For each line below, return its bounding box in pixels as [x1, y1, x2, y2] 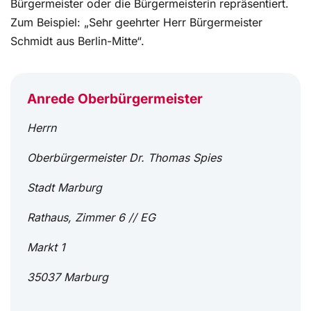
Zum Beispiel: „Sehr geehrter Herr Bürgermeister [10, 15, 262, 30]
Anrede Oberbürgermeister [27, 90, 203, 108]
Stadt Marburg [27, 180, 102, 195]
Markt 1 [27, 240, 65, 255]
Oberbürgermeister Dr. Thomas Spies [27, 151, 221, 165]
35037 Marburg [27, 270, 108, 285]
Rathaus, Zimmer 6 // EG [27, 210, 155, 225]
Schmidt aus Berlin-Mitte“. [10, 34, 144, 49]
